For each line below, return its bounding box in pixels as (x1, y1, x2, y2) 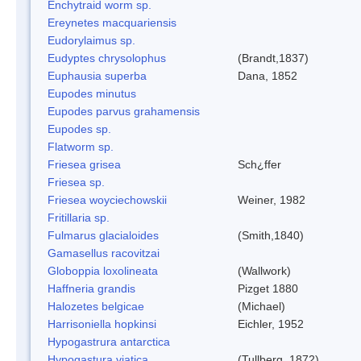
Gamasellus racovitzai (48, 246, 160, 259)
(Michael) (238, 299, 285, 313)
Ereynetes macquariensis (48, 15, 176, 29)
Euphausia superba (48, 68, 147, 82)
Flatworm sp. (48, 139, 114, 153)
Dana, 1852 (238, 68, 297, 82)
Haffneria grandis (48, 281, 135, 295)
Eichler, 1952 (238, 317, 304, 330)
